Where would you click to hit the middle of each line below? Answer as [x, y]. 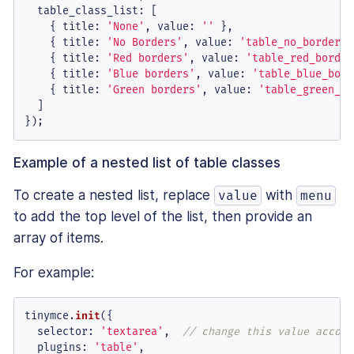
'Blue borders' [151, 74]
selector [62, 331]
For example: [54, 272]
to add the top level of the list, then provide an [163, 216]
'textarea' [132, 331]
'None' [125, 27]
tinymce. [49, 315]
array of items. [58, 237]
